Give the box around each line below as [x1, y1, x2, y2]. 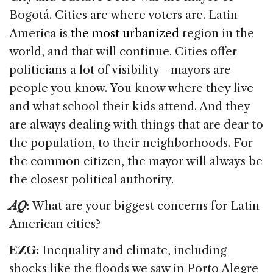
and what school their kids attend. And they [9, 99, 250, 113]
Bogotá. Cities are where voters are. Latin [9, 7, 238, 22]
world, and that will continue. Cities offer [9, 44, 237, 58]
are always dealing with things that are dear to [9, 117, 263, 132]
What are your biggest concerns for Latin [29, 198, 260, 213]
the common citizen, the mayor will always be [9, 154, 263, 168]
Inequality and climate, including [42, 243, 227, 257]
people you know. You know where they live [9, 80, 253, 95]
